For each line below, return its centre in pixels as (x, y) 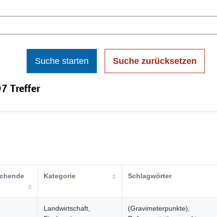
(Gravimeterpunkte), (159, 208)
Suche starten (62, 61)
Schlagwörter (150, 176)
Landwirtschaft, (67, 208)
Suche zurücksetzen (155, 61)
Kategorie (60, 176)
